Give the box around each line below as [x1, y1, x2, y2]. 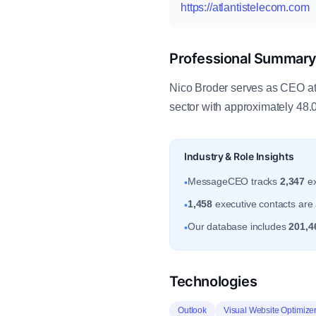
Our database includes [187, 221, 289, 232]
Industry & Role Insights [184, 150, 294, 162]
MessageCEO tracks [187, 176, 280, 187]
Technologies [169, 273, 257, 290]
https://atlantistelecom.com [181, 1, 310, 13]
